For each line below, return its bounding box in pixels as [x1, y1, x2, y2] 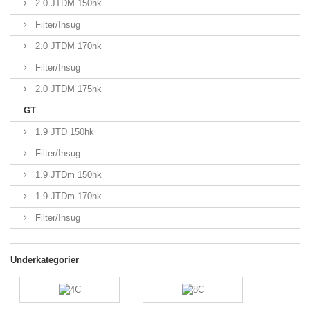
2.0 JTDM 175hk [33, 84, 102, 94]
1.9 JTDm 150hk [33, 170, 102, 180]
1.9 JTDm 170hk [33, 191, 102, 201]
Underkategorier [10, 255, 79, 265]
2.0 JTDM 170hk [33, 41, 102, 51]
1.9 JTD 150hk [33, 127, 94, 137]
